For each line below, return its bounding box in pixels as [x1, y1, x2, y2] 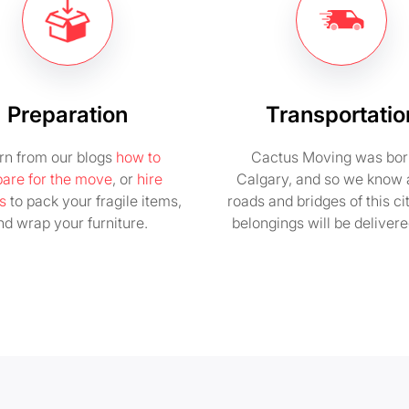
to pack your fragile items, [6, 192, 182, 210]
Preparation [7, 101, 128, 128]
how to [116, 148, 161, 166]
